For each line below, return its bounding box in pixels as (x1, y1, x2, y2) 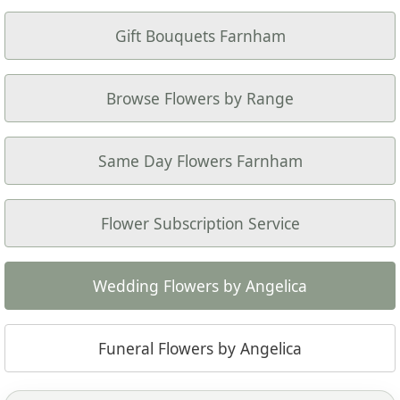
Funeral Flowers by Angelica (98, 337, 302, 359)
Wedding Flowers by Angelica (93, 274, 307, 296)
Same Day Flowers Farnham (97, 149, 303, 171)
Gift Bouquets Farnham (114, 24, 286, 46)
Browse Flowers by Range (106, 87, 294, 109)
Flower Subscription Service (100, 212, 300, 234)
